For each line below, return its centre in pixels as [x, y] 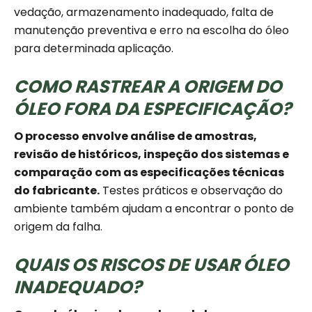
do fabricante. [57, 191]
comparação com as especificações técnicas [149, 173]
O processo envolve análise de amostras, [135, 136]
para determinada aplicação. [94, 49]
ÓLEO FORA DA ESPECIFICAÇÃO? [153, 109]
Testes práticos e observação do [191, 191]
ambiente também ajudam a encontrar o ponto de [154, 209]
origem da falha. [58, 227]
